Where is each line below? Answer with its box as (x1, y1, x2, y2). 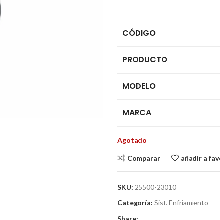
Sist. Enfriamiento (154, 198, 208, 207)
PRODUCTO (122, 54, 167, 65)
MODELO (122, 81, 156, 92)
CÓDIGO (122, 27, 156, 39)
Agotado (117, 136, 147, 144)
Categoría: (117, 198, 153, 207)
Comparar (127, 153, 160, 162)
